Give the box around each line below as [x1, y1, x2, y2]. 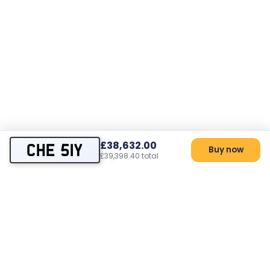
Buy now [208, 144, 243, 155]
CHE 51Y [27, 142, 83, 159]
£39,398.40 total [100, 151, 159, 161]
